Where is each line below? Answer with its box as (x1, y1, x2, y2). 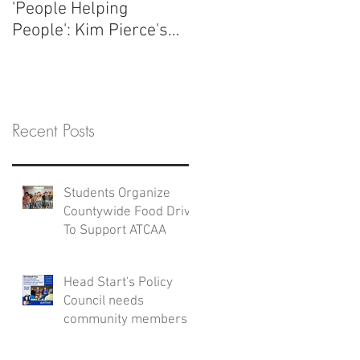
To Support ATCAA (63, 222, 166, 239)
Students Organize (63, 185, 170, 202)
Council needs (63, 292, 144, 309)
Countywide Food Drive (63, 203, 198, 220)
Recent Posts (12, 119, 95, 141)
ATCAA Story (12, 42, 105, 63)
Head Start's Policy (63, 274, 173, 291)
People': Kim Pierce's (12, 20, 168, 42)
